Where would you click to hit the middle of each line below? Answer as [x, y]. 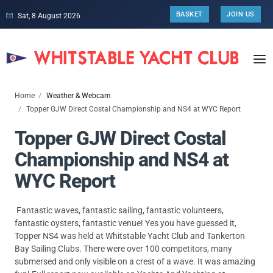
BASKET [189, 14]
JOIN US [241, 14]
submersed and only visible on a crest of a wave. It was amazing [135, 261]
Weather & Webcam [78, 95]
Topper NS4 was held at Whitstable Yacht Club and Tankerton [130, 236]
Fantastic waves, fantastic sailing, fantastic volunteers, [119, 210]
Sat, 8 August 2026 [49, 16]
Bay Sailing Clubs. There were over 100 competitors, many [123, 249]
